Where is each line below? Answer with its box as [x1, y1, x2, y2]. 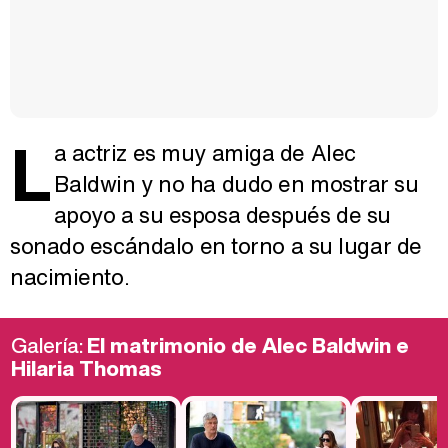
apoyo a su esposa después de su [53, 199, 391, 232]
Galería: [11, 330, 87, 362]
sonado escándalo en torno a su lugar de [10, 230, 422, 263]
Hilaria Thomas [11, 353, 162, 385]
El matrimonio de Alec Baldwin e [87, 330, 409, 362]
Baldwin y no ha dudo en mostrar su [53, 168, 419, 201]
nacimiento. [10, 261, 130, 294]
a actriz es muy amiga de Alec [53, 137, 356, 170]
